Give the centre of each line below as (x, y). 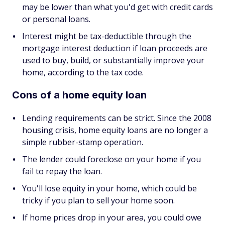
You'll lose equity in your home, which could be (109, 188)
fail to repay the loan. (62, 171)
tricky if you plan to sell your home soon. (98, 200)
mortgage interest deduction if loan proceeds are (115, 48)
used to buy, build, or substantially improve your (113, 60)
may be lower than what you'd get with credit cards (118, 7)
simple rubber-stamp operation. (83, 142)
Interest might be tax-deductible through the (107, 36)
